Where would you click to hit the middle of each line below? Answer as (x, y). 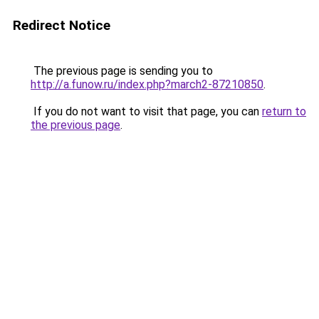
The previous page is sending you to (122, 71)
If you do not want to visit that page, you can (146, 111)
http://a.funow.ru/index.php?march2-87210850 (147, 84)
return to (284, 111)
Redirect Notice (62, 25)
